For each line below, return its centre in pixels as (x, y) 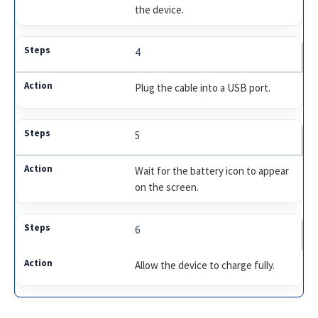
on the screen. (167, 187)
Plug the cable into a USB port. (203, 87)
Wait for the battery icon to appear (212, 170)
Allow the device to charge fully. (205, 265)
